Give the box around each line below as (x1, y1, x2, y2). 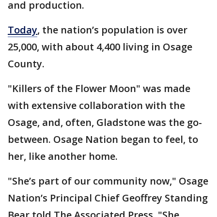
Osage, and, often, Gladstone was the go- (8, 116, 202, 129)
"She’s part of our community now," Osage (8, 174, 208, 188)
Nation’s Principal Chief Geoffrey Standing (8, 191, 208, 205)
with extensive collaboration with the (8, 99, 185, 112)
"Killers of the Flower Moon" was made (8, 82, 190, 95)
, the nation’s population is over (37, 23, 187, 37)
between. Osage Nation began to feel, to (8, 133, 198, 146)
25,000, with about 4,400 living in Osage (8, 40, 192, 54)
